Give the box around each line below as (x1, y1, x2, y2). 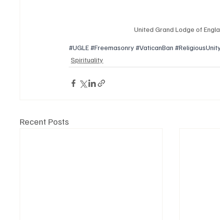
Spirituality (71, 55, 104, 64)
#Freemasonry (90, 43, 135, 52)
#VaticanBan (136, 43, 174, 52)
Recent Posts (20, 115, 69, 127)
